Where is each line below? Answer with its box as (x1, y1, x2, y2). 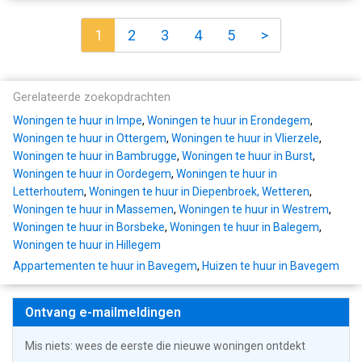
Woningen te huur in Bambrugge (13, 149, 177, 163)
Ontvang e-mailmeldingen (25, 305, 181, 321)
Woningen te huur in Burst (182, 149, 313, 163)
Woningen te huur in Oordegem (13, 167, 171, 181)
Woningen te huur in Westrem (179, 203, 329, 217)
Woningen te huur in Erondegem (147, 114, 310, 128)
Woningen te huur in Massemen (13, 203, 174, 217)
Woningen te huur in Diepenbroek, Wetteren (89, 185, 309, 199)
